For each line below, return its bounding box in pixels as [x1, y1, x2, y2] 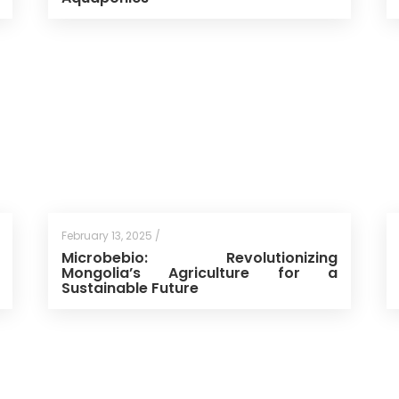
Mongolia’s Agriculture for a [61, 263, 338, 284]
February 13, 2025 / [61, 228, 160, 244]
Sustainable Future [61, 278, 199, 299]
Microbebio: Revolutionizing [61, 248, 338, 269]
